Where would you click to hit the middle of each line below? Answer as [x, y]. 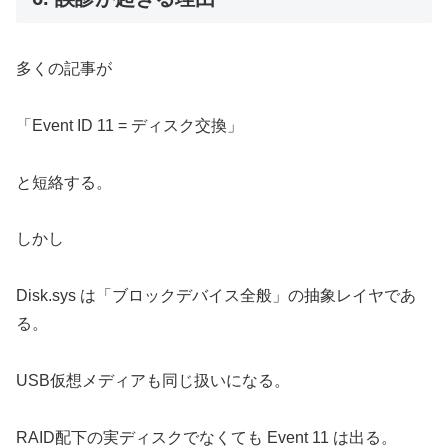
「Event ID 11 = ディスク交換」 [129, 125]
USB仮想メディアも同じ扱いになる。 [153, 380]
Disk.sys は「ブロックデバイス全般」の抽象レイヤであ [216, 296]
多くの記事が [64, 69]
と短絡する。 [64, 182]
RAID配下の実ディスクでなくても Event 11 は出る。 [206, 437]
